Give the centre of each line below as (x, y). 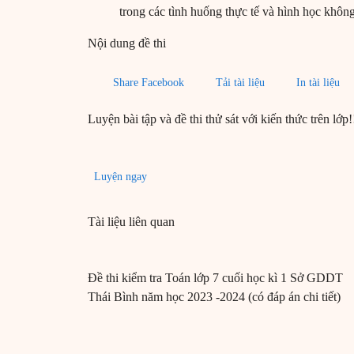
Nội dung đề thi (127, 43)
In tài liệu (318, 83)
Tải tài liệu (240, 83)
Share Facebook (149, 83)
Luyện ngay (121, 177)
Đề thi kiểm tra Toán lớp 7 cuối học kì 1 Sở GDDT (215, 278)
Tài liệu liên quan (131, 222)
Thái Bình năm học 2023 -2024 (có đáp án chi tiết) (214, 297)
